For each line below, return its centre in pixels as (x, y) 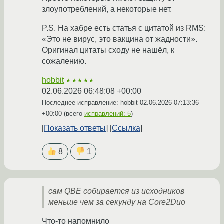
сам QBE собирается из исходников (116, 191)
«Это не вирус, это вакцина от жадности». (120, 39)
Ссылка (126, 128)
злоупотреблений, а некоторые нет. (107, 9)
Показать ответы (75, 128)
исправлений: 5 (108, 113)
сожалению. (64, 61)
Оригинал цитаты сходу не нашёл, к (108, 50)
